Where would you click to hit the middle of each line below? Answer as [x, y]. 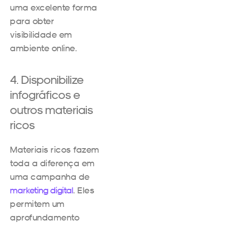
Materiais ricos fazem [55, 149]
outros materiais [51, 109]
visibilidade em [41, 34]
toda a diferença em [52, 163]
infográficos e [45, 94]
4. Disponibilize [47, 79]
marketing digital [42, 190]
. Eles [84, 190]
